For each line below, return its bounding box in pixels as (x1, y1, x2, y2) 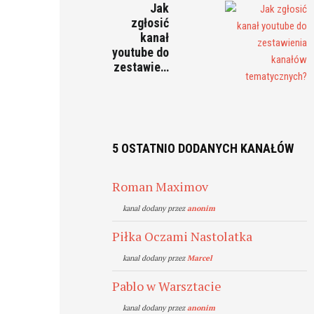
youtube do (112, 45, 170, 60)
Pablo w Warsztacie (112, 278, 222, 294)
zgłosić (131, 15, 170, 30)
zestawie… (114, 60, 170, 74)
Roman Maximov (112, 178, 209, 195)
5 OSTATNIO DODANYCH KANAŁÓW (112, 141, 294, 156)
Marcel (187, 253, 213, 263)
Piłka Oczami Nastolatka (112, 228, 253, 245)
